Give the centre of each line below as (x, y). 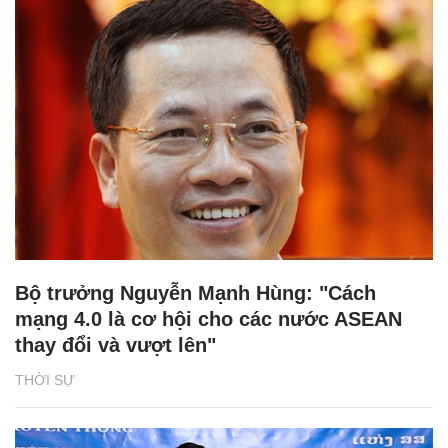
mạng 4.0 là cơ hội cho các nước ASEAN (208, 318)
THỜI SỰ (45, 379)
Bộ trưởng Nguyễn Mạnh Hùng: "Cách (195, 292)
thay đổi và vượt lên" (115, 344)
